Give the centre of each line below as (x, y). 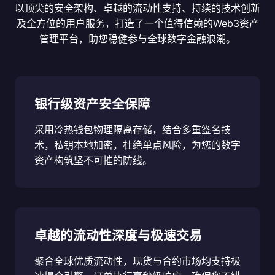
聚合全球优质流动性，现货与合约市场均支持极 (137, 261)
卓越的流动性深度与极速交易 (118, 236)
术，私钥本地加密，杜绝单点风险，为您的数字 (137, 145)
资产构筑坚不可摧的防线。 (93, 161)
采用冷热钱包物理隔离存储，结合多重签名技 (133, 130)
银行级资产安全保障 (92, 104)
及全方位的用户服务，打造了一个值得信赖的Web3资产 (137, 24)
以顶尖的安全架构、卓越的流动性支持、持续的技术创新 (137, 8)
